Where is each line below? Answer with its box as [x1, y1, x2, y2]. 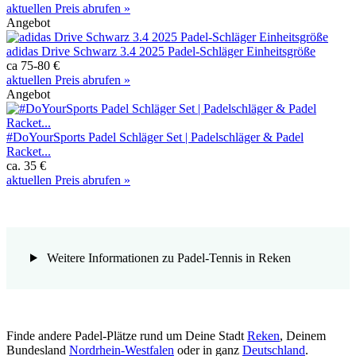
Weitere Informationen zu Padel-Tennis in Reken [43, 250, 291, 265]
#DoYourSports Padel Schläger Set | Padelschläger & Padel [6, 130, 304, 144]
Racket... [6, 144, 51, 158]
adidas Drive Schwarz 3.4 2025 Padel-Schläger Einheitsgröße [6, 44, 315, 58]
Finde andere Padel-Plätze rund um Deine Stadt [6, 328, 247, 342]
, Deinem [280, 328, 326, 342]
